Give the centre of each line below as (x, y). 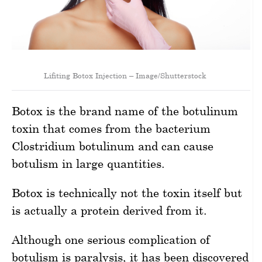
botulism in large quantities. (88, 163)
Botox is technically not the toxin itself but (127, 193)
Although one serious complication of (111, 239)
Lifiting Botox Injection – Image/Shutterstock (125, 75)
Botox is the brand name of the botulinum (125, 111)
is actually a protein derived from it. (109, 210)
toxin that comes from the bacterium (111, 128)
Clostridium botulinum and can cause (113, 146)
